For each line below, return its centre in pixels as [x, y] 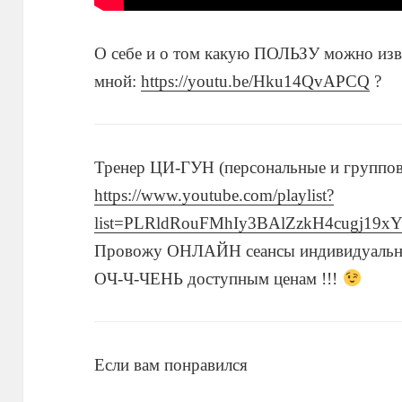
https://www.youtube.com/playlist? [214, 196]
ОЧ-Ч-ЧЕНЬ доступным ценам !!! [218, 279]
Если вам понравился [171, 365]
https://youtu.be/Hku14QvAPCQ [256, 82]
